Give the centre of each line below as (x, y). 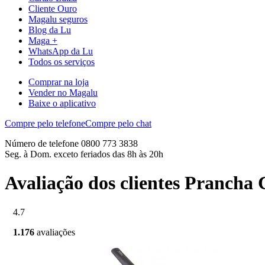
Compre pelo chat (118, 123)
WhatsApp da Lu (61, 51)
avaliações (56, 232)
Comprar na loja (59, 82)
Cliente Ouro (53, 8)
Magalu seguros (58, 19)
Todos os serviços (62, 62)
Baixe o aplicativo (62, 103)
